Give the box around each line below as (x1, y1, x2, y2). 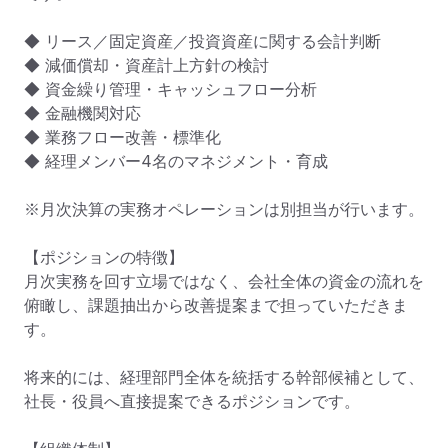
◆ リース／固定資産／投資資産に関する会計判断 (24, 30, 381, 51)
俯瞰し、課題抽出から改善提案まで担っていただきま (24, 294, 408, 315)
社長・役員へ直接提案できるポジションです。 (24, 390, 360, 411)
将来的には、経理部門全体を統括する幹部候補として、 (24, 366, 424, 387)
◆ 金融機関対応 (24, 102, 141, 123)
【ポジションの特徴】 (24, 246, 184, 267)
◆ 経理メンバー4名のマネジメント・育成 (24, 150, 328, 171)
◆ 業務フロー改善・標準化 (24, 126, 221, 147)
